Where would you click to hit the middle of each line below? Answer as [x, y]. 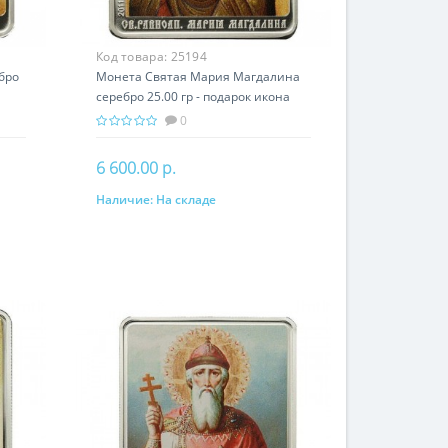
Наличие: [124, 199]
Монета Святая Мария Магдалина [197, 76]
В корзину [170, 203]
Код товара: [133, 56]
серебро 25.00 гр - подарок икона [192, 96]
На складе [185, 199]
